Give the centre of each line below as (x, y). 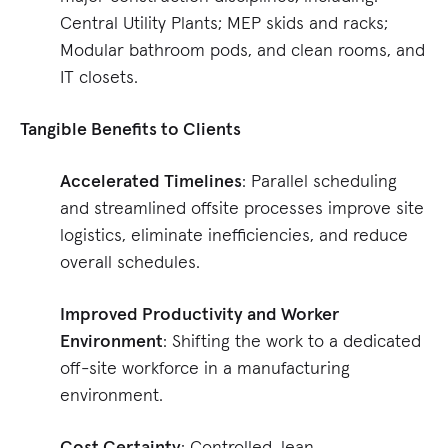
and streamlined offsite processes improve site (242, 208)
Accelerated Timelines (151, 181)
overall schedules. (130, 262)
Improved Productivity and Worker (199, 314)
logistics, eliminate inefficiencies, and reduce (234, 235)
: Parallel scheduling (319, 181)
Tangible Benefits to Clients (130, 129)
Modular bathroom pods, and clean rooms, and (242, 50)
